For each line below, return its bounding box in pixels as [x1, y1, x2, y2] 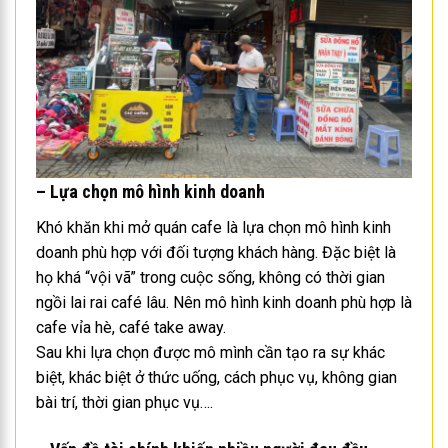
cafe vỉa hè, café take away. [36, 318, 226, 338]
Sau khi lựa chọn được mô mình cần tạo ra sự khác [36, 343, 385, 363]
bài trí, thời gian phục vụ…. [36, 393, 213, 413]
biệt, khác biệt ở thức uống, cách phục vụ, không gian [36, 368, 397, 388]
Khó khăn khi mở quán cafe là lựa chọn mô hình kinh [36, 218, 391, 238]
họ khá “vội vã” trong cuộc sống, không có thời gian [36, 268, 385, 288]
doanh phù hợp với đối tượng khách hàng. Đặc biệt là [36, 243, 396, 263]
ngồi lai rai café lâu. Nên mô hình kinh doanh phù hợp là [36, 293, 412, 313]
